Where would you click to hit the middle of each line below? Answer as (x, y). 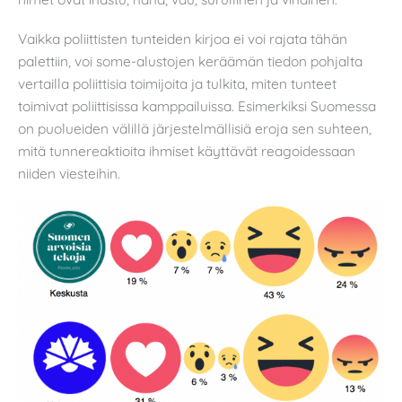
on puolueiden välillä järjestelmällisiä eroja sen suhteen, (195, 128)
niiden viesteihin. (69, 173)
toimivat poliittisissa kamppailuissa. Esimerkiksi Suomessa (197, 105)
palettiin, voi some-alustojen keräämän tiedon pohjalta (190, 61)
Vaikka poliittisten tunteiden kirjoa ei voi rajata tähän (183, 38)
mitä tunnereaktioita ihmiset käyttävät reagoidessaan (187, 150)
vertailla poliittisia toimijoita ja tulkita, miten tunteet (177, 83)
